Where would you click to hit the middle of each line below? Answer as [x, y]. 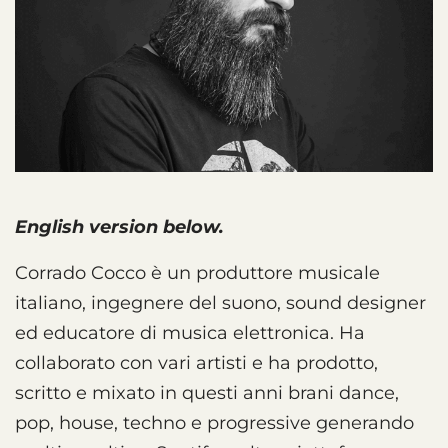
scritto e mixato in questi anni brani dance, [207, 392]
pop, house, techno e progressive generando [214, 422]
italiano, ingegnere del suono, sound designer [220, 302]
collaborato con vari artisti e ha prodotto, [196, 362]
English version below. [119, 226]
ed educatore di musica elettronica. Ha [190, 332]
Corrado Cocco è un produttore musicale [197, 272]
